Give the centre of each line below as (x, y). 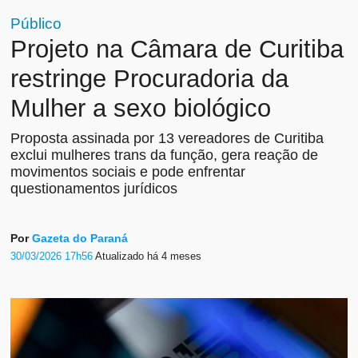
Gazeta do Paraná (80, 239)
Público (36, 24)
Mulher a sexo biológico (141, 109)
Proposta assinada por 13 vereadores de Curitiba (167, 139)
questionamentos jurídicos (94, 189)
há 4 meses (175, 256)
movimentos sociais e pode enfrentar (128, 172)
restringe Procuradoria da (150, 79)
